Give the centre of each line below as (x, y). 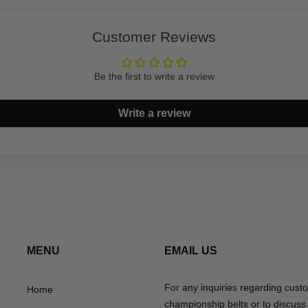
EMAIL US (191, 251)
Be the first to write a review (154, 77)
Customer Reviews (154, 37)
